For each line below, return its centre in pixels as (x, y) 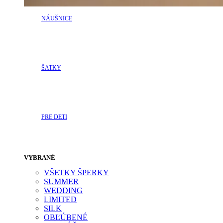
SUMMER (61, 181)
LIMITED (60, 199)
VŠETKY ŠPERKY (76, 172)
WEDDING (63, 190)
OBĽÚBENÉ (66, 217)
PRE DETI (54, 117)
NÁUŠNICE (57, 18)
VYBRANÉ (40, 157)
